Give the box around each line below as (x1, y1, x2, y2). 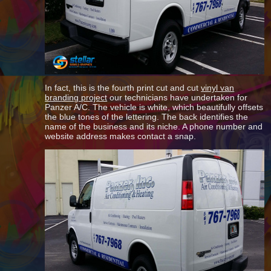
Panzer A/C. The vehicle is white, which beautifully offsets (45, 102, 264, 112)
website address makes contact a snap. (45, 131, 197, 141)
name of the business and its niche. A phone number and (45, 122, 263, 131)
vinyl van (201, 83, 235, 93)
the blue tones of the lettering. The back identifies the (45, 112, 249, 122)
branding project (45, 93, 108, 102)
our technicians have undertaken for (107, 93, 248, 102)
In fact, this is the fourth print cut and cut (45, 83, 201, 93)
